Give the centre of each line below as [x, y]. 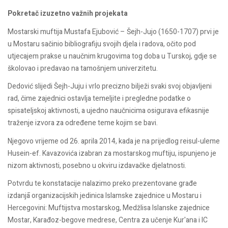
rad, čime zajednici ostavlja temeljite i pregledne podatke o [99, 99]
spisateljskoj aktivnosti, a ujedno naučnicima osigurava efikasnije [108, 111]
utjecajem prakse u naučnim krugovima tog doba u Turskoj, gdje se [112, 56]
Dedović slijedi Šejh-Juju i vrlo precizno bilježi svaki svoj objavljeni [110, 87]
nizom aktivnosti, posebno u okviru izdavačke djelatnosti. [97, 165]
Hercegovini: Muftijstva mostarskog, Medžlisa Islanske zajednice [109, 208]
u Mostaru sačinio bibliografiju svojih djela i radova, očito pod [102, 44]
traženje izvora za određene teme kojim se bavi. [83, 123]
